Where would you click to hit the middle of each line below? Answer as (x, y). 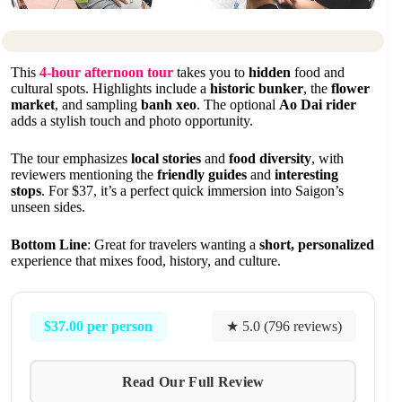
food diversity (270, 159)
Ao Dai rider (318, 105)
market (33, 105)
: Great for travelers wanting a (173, 245)
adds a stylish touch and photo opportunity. (132, 121)
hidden (270, 73)
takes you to (211, 73)
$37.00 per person (98, 326)
